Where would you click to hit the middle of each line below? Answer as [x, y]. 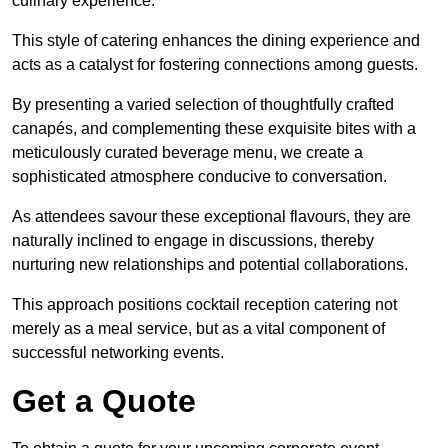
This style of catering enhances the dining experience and [216, 41]
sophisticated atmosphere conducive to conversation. [199, 177]
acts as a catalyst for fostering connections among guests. [215, 65]
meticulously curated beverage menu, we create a [187, 153]
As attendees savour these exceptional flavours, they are [211, 217]
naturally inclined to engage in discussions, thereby [193, 241]
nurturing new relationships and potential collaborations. [210, 265]
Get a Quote [104, 401]
